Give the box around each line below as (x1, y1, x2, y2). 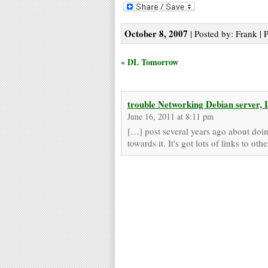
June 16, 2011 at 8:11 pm (127, 110, 214, 122)
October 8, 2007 (124, 26, 188, 40)
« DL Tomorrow (121, 55, 178, 68)
